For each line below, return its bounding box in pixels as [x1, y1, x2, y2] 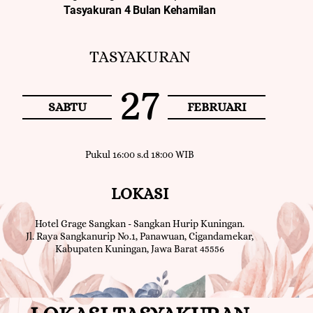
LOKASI [111, 184, 168, 203]
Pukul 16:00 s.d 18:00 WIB [85, 149, 194, 161]
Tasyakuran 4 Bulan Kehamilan [64, 3, 216, 17]
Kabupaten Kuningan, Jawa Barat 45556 [55, 243, 224, 255]
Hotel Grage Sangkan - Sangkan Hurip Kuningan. [35, 218, 245, 230]
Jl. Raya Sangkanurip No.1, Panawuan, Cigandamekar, [26, 231, 254, 242]
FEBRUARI [187, 99, 247, 114]
